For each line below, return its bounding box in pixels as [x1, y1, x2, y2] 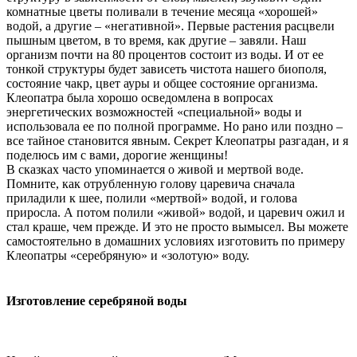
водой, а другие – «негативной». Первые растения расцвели [6, 18, 335, 33]
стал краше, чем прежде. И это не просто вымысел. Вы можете [6, 219, 348, 233]
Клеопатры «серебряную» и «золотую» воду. [6, 248, 249, 262]
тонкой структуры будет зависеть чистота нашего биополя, [6, 61, 327, 76]
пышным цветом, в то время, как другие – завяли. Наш [6, 33, 306, 47]
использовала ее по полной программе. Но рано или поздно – [6, 119, 343, 133]
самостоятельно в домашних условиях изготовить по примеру [6, 233, 345, 248]
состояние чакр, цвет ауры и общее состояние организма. [6, 76, 318, 90]
